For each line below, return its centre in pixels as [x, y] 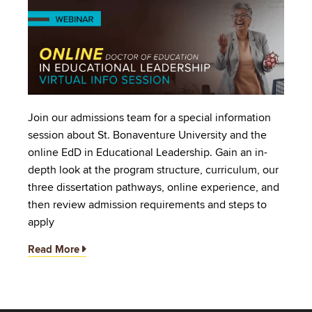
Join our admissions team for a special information [149, 117]
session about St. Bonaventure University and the [147, 135]
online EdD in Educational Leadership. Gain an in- [148, 152]
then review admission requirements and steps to [147, 204]
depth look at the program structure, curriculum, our [153, 170]
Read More [54, 249]
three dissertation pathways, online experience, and [154, 187]
